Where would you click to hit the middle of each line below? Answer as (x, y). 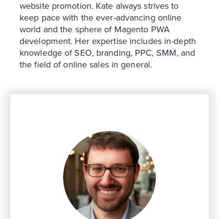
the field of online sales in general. (86, 65)
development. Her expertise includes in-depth (108, 41)
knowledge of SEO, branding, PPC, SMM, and (108, 53)
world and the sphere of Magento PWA (95, 30)
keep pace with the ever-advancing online (101, 18)
